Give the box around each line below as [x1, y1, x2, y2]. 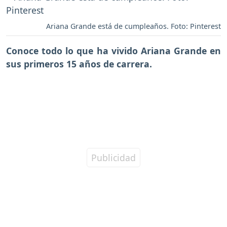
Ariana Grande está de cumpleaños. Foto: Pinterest [46, 21, 221, 31]
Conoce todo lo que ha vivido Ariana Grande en [6, 44, 221, 57]
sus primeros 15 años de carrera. [6, 57, 152, 70]
